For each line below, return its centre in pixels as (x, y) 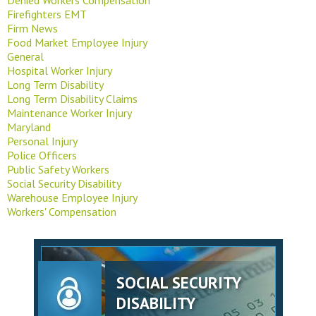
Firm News (32, 28)
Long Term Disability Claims (72, 98)
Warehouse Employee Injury (72, 197)
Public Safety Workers (58, 169)
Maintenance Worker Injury (69, 113)
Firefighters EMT (47, 14)
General (25, 56)
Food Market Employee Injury (77, 42)
